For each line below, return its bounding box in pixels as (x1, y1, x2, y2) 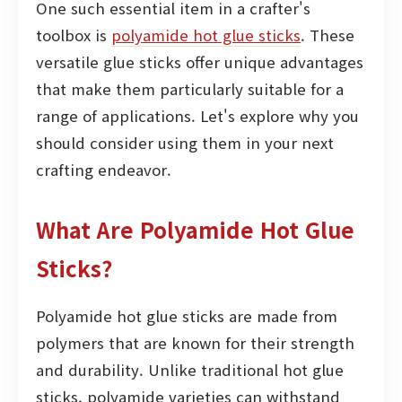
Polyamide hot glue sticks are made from (36, 304, 337, 327)
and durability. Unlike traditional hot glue (36, 358, 344, 380)
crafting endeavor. (36, 159, 171, 180)
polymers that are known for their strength (36, 331, 354, 354)
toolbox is (36, 24, 111, 46)
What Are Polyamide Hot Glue (36, 214, 354, 245)
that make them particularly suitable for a (36, 78, 344, 100)
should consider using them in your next (36, 132, 334, 153)
